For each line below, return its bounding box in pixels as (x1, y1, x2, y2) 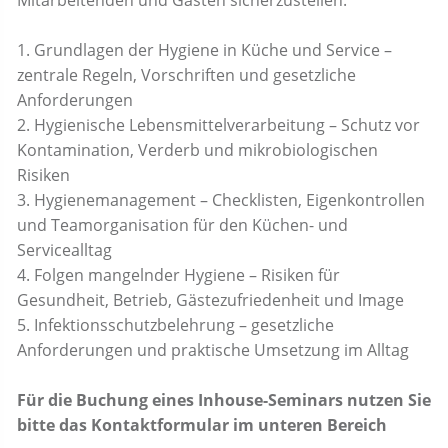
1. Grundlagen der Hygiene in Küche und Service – (17, 39, 392, 61)
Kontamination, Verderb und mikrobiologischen (17, 139, 378, 161)
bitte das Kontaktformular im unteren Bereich (17, 414, 387, 436)
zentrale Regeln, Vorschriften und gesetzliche (17, 64, 356, 86)
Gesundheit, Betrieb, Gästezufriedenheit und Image (17, 289, 404, 311)
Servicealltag (17, 239, 112, 261)
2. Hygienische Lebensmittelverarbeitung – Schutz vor (17, 114, 420, 136)
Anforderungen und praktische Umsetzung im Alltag (17, 339, 409, 361)
